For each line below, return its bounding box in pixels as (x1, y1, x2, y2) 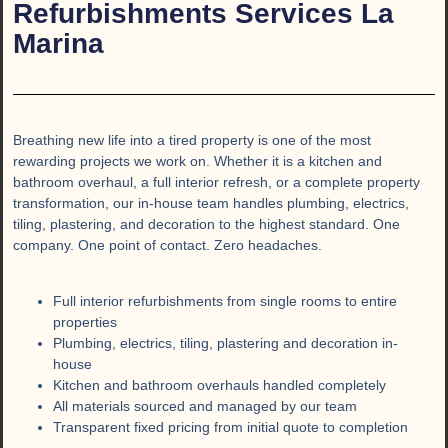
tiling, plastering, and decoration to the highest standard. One (13, 216, 400, 233)
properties (53, 313, 117, 330)
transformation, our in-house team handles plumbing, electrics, (13, 195, 409, 212)
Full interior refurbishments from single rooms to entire (53, 292, 397, 309)
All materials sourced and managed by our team (53, 397, 357, 414)
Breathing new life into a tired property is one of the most (13, 132, 371, 149)
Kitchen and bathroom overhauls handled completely (53, 376, 386, 393)
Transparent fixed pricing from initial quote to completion (53, 418, 408, 435)
